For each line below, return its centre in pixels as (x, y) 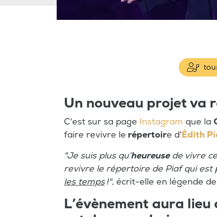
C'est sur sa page (102, 122)
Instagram (161, 122)
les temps (84, 182)
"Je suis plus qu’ (97, 156)
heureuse (150, 156)
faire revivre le (95, 135)
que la (198, 122)
